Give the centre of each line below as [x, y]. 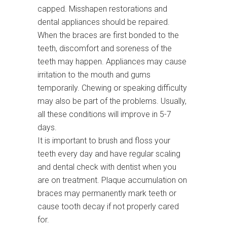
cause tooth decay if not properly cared [108, 207]
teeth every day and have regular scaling [109, 154]
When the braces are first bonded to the [108, 35]
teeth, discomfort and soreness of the [105, 49]
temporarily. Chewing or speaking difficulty [112, 88]
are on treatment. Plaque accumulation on [112, 180]
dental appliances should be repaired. [104, 22]
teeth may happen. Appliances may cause [112, 62]
